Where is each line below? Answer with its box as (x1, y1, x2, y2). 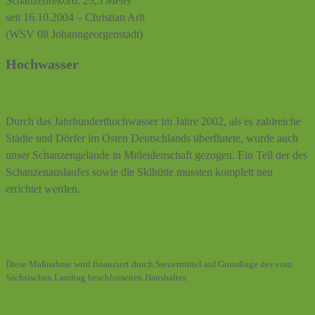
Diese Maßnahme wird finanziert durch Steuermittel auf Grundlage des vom (6, 258, 292, 269)
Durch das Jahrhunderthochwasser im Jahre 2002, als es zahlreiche (6, 115, 301, 127)
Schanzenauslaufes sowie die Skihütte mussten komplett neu (6, 165, 273, 178)
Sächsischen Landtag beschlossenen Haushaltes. (6, 271, 188, 283)
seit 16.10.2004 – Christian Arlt (6, 11, 145, 24)
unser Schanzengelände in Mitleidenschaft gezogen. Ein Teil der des (6, 148, 307, 161)
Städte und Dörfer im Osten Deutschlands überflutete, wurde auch (6, 131, 298, 144)
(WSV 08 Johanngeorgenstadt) (6, 28, 143, 41)
